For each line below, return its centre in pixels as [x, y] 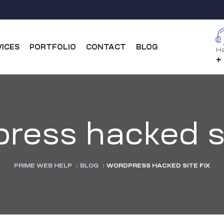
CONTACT [106, 47]
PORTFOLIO [53, 47]
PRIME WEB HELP [43, 166]
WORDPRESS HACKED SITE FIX [158, 166]
